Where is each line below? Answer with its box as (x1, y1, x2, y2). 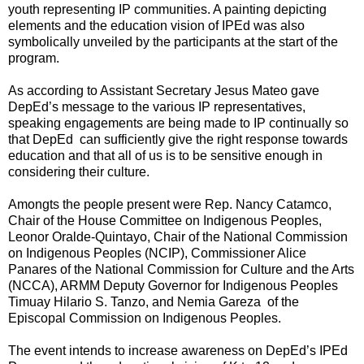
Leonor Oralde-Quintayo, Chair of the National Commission (8, 229, 348, 244)
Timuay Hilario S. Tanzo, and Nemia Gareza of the (8, 294, 299, 309)
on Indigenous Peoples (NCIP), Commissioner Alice (8, 245, 306, 260)
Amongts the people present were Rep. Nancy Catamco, (8, 197, 331, 211)
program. (8, 50, 59, 65)
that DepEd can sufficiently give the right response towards (8, 132, 348, 146)
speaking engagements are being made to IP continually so (8, 115, 349, 130)
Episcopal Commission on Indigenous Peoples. (8, 310, 281, 325)
